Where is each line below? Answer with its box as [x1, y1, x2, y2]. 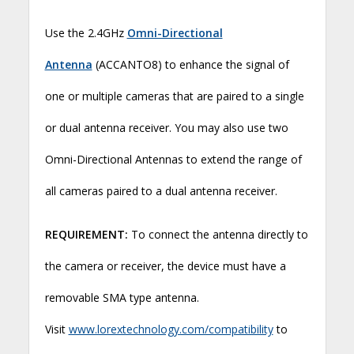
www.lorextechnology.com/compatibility [68, 321, 273, 337]
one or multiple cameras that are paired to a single [44, 88, 304, 104]
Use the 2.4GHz [44, 24, 127, 40]
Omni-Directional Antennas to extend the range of [44, 151, 302, 167]
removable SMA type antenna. [44, 289, 199, 305]
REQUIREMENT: [44, 226, 128, 242]
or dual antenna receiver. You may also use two [44, 119, 288, 135]
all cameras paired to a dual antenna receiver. [44, 183, 277, 198]
